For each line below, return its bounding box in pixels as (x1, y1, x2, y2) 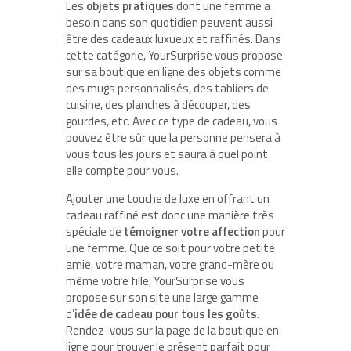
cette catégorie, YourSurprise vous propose (66, 45, 283, 64)
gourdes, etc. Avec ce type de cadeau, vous (66, 111, 277, 130)
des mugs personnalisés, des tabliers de (66, 78, 269, 97)
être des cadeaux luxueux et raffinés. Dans (66, 29, 281, 48)
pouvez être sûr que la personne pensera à (66, 128, 280, 147)
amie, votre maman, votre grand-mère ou (66, 255, 274, 273)
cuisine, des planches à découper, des (66, 95, 251, 114)
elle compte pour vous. (66, 161, 179, 179)
